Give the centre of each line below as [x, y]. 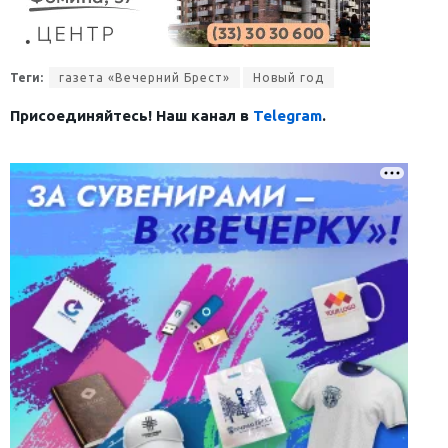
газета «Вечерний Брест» [144, 77]
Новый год [288, 77]
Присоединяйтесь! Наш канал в [131, 115]
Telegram [287, 115]
